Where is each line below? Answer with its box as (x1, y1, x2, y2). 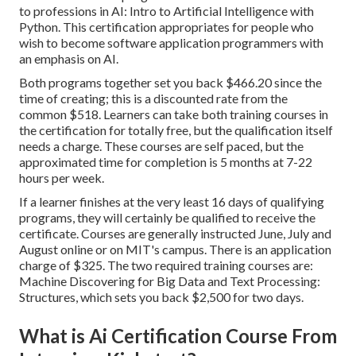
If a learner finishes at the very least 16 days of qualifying (19, 193, 324, 209)
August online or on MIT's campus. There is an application (19, 241, 331, 257)
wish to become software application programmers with (19, 34, 323, 50)
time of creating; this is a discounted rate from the (19, 90, 288, 106)
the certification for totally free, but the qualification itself (19, 122, 333, 137)
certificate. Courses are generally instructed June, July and (19, 225, 331, 241)
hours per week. (19, 169, 104, 185)
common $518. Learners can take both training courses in (19, 106, 328, 122)
